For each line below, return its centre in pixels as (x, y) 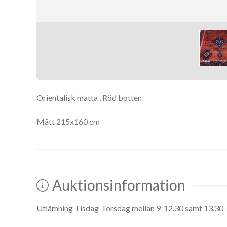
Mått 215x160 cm (68, 122)
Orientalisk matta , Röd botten (89, 98)
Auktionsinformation (119, 185)
